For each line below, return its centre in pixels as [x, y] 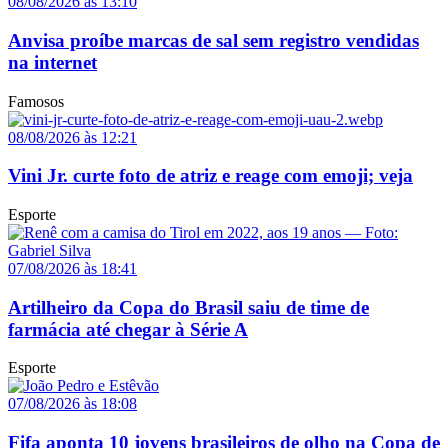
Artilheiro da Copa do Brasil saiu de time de [188, 307]
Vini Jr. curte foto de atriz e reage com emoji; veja [210, 176]
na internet [52, 62]
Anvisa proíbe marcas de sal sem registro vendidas [213, 40]
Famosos [36, 101]
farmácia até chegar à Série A [128, 329]
